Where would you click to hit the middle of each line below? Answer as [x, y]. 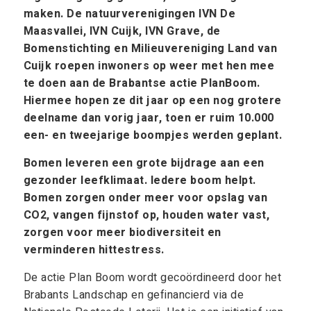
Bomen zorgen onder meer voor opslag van [145, 198]
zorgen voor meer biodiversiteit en [124, 233]
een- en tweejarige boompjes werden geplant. [153, 135]
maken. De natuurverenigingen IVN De [129, 14]
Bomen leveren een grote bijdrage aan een [144, 163]
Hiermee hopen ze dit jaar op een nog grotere [152, 101]
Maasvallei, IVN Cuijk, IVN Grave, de [122, 31]
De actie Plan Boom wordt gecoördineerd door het [152, 278]
